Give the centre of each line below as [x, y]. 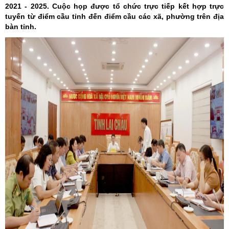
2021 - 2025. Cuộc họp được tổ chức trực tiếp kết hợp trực [114, 6]
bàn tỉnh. [21, 27]
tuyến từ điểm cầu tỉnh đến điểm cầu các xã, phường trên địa [114, 16]
